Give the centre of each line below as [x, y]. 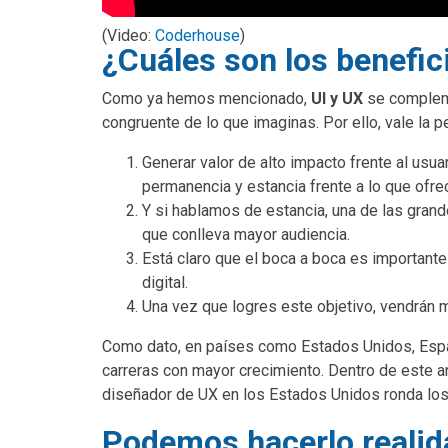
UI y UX [339, 98]
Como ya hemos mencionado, [206, 98]
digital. [165, 282]
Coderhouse [197, 35]
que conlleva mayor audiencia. [246, 234]
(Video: [128, 35]
